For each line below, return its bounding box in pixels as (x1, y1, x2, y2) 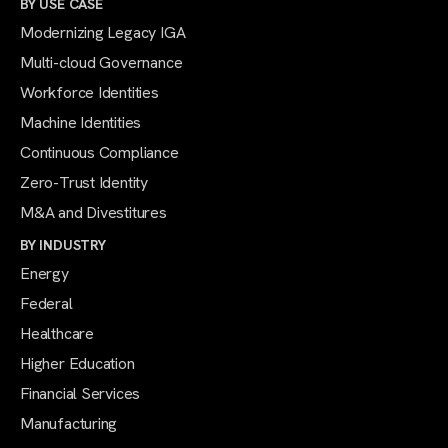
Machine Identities (20, 112, 142, 134)
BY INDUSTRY (20, 236, 106, 255)
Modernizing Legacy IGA (20, 22, 186, 44)
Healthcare (20, 323, 94, 345)
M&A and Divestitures (20, 202, 167, 224)
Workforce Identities (20, 82, 159, 104)
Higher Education (20, 353, 135, 375)
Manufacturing (20, 413, 118, 435)
